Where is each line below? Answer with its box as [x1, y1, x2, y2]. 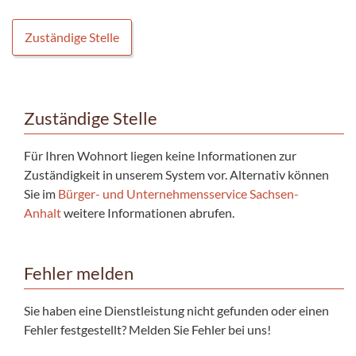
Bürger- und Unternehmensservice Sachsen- [58, 185, 299, 201]
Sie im [24, 185, 58, 201]
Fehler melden [24, 262, 133, 284]
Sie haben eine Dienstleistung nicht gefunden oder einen [24, 302, 329, 318]
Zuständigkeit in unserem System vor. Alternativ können [24, 166, 329, 182]
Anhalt [24, 204, 61, 220]
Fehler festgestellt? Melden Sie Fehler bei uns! [24, 321, 271, 337]
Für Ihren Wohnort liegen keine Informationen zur [24, 147, 296, 163]
